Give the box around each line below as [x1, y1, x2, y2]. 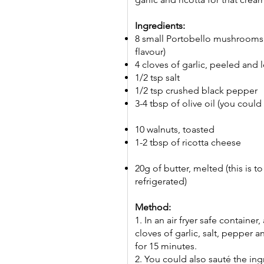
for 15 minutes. [135, 240, 197, 252]
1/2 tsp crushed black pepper [135, 85, 258, 96]
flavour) [135, 46, 166, 57]
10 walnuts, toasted [135, 124, 214, 135]
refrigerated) [135, 176, 187, 187]
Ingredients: [135, 20, 185, 31]
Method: [135, 202, 171, 213]
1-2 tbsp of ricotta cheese [135, 137, 241, 148]
